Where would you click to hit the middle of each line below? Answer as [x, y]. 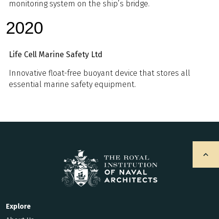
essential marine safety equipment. [73, 85]
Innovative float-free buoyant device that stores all [99, 73]
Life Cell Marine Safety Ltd [56, 55]
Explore [18, 207]
